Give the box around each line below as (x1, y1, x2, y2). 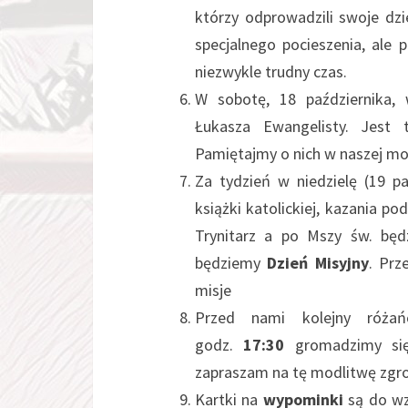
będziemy (195, 252, 268, 273)
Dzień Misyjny (267, 252, 369, 273)
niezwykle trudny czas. (195, 61, 347, 82)
